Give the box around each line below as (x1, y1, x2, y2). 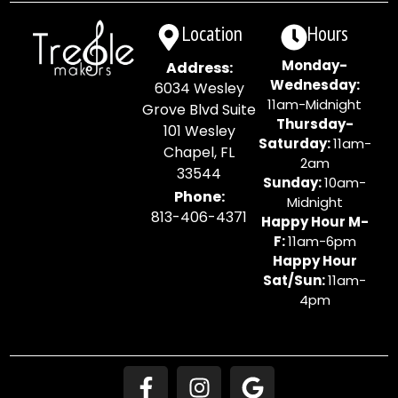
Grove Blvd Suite (142, 99, 256, 121)
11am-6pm (287, 232, 356, 251)
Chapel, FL (163, 142, 235, 163)
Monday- (282, 56, 347, 76)
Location (182, 20, 243, 47)
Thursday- (275, 115, 354, 134)
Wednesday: (269, 76, 360, 95)
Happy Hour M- (260, 212, 369, 232)
